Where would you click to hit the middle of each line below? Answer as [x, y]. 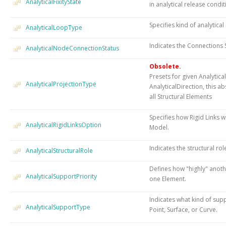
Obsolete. [165, 66]
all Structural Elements [181, 96]
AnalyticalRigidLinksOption [64, 125]
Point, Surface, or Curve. [183, 209]
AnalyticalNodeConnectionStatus [72, 48]
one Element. [168, 179]
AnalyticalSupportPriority [61, 176]
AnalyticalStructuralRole [59, 150]
